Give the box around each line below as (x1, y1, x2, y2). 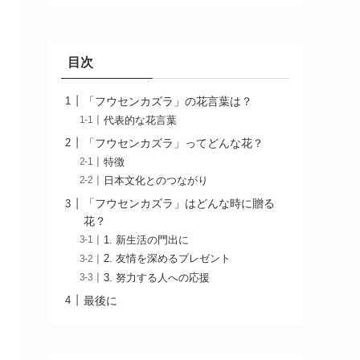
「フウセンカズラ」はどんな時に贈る (84, 197, 275, 211)
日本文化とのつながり (104, 175, 209, 187)
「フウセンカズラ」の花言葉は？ (84, 94, 252, 108)
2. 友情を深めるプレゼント (104, 253, 231, 265)
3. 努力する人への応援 (104, 272, 211, 284)
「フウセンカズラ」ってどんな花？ (84, 136, 264, 149)
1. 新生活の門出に (104, 235, 190, 247)
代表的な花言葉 (104, 114, 178, 126)
